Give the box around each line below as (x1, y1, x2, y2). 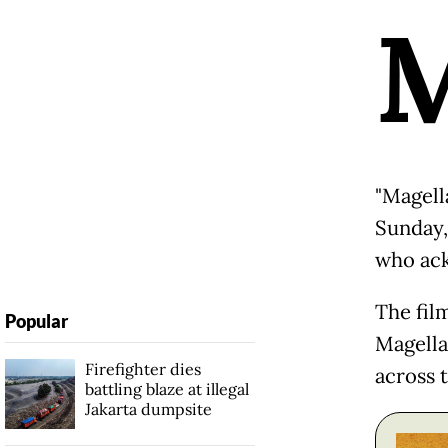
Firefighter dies (84, 358, 201, 379)
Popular (4, 309, 68, 332)
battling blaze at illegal (84, 378, 249, 399)
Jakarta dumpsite (84, 398, 212, 419)
